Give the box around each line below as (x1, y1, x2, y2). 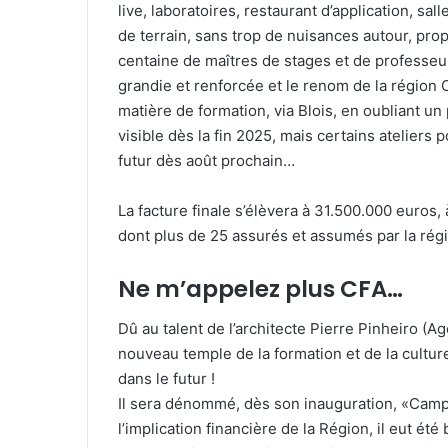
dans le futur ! (118, 369, 215, 389)
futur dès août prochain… (118, 150, 295, 170)
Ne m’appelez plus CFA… (118, 272, 403, 305)
